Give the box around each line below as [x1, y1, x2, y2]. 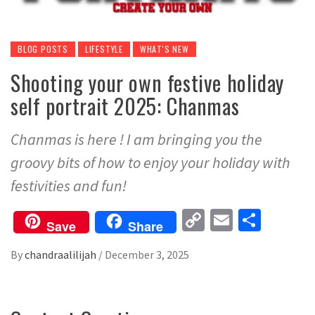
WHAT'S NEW [139, 43, 189, 56]
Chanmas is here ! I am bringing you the [11, 129, 262, 150]
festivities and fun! [11, 176, 127, 196]
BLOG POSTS [18, 43, 68, 56]
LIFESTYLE [84, 43, 124, 56]
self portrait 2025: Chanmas [11, 90, 240, 122]
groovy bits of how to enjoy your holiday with [11, 153, 290, 173]
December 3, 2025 [105, 247, 189, 262]
